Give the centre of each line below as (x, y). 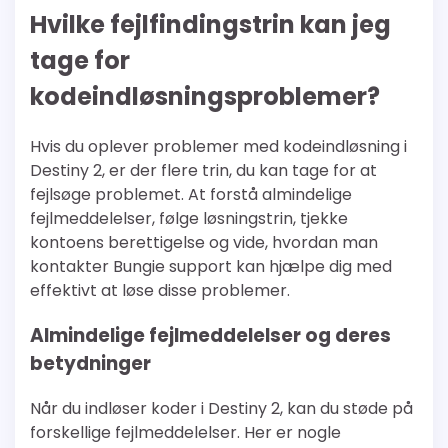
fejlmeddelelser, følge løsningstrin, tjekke (189, 219)
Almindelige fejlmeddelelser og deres (210, 335)
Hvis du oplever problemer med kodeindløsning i (218, 147)
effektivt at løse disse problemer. (160, 291)
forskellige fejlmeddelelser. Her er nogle (185, 432)
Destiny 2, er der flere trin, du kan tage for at (203, 171)
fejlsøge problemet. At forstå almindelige (191, 195)
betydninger (90, 363)
